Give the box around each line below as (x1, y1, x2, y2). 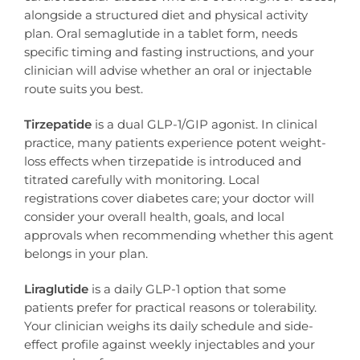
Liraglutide (24, 281, 88, 297)
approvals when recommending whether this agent (24, 227, 333, 243)
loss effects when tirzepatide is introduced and (24, 153, 301, 170)
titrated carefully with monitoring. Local (24, 172, 260, 188)
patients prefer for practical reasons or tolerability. (24, 300, 317, 316)
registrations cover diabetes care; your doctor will (24, 190, 314, 207)
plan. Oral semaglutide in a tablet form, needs (24, 25, 297, 41)
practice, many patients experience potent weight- (24, 135, 326, 151)
